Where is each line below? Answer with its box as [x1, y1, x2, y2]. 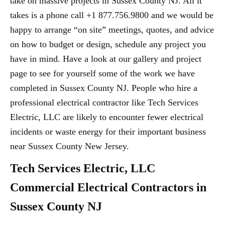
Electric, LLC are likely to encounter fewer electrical [10, 112, 203, 123]
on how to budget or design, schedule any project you [10, 39, 206, 50]
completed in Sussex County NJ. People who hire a [10, 83, 197, 93]
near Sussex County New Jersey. [10, 141, 129, 152]
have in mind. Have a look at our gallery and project [10, 54, 201, 64]
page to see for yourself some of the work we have [10, 68, 195, 79]
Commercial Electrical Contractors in [10, 181, 206, 194]
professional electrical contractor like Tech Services [10, 97, 198, 108]
